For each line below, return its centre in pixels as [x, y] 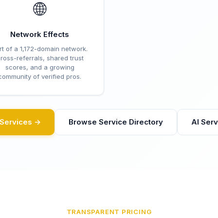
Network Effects [40, 34]
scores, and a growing [40, 67]
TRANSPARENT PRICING [109, 212]
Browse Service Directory [116, 122]
